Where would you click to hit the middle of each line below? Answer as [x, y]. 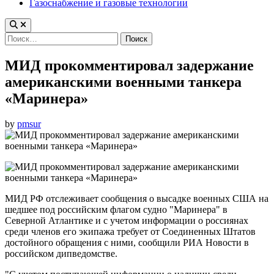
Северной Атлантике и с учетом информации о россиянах [127, 221]
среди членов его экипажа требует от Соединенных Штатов [130, 232]
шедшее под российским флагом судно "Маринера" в [116, 210]
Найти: [19, 37]
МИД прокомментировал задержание [129, 65]
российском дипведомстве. [61, 254]
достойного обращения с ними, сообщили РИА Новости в [127, 243]
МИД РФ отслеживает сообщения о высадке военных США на [137, 199]
